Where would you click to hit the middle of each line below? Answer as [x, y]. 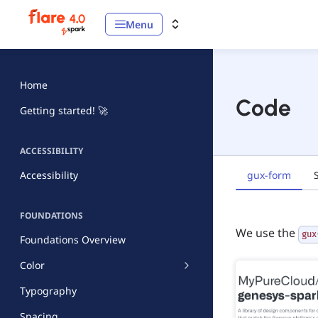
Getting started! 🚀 [64, 110]
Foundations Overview [73, 240]
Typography [48, 291]
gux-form [269, 175]
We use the [267, 233]
